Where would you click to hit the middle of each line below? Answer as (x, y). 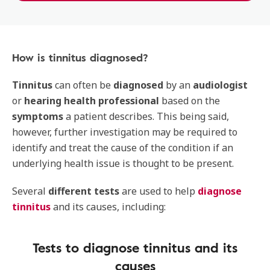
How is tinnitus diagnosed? (80, 57)
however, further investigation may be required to (125, 132)
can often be (83, 85)
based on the (190, 101)
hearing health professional (92, 101)
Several (30, 191)
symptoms (38, 116)
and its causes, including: (108, 207)
